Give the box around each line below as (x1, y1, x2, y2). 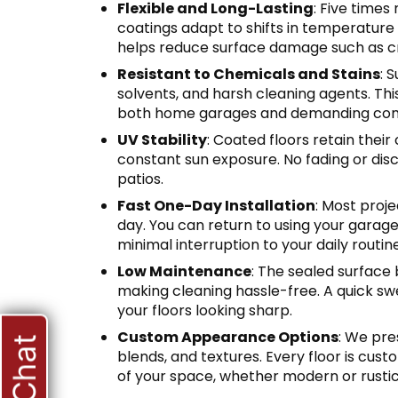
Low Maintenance (117, 261, 251, 283)
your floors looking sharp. (117, 300, 292, 322)
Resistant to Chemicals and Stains (117, 64, 380, 85)
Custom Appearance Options (117, 327, 338, 348)
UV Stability (117, 130, 207, 151)
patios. (117, 169, 163, 190)
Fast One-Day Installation (117, 195, 315, 217)
